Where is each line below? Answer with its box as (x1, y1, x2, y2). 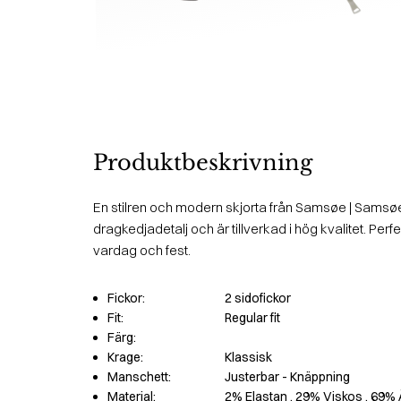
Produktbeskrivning (93, 149, 312, 175)
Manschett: (107, 368, 171, 385)
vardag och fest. (93, 241, 191, 259)
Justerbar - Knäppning (225, 368, 350, 385)
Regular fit (225, 309, 280, 326)
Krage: (107, 348, 143, 365)
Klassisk (225, 348, 272, 365)
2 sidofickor (225, 289, 291, 306)
